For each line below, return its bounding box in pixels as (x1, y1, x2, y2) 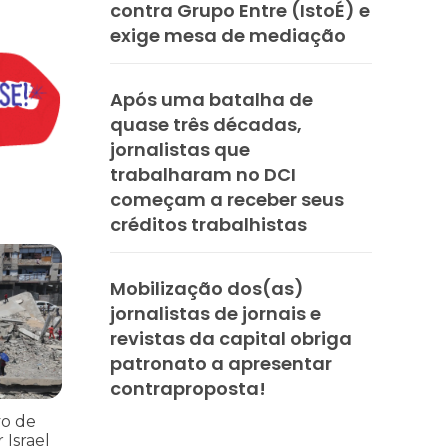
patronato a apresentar (110, 350, 332, 376)
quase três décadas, (110, 111, 302, 137)
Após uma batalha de (110, 86, 313, 112)
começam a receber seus (110, 186, 344, 212)
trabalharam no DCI (110, 161, 296, 187)
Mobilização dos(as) (110, 275, 304, 301)
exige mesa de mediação (110, 22, 346, 48)
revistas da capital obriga (110, 325, 352, 351)
